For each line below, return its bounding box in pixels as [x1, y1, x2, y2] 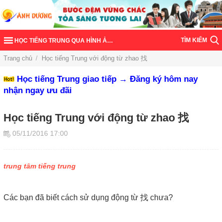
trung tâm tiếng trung [3, 162, 76, 170]
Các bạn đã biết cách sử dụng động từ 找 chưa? [3, 193, 173, 202]
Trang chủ [3, 54, 32, 62]
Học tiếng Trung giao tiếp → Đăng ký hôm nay [17, 74, 198, 84]
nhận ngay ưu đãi [3, 85, 72, 95]
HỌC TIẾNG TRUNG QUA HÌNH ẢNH [14, 37, 116, 44]
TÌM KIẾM [180, 36, 207, 44]
